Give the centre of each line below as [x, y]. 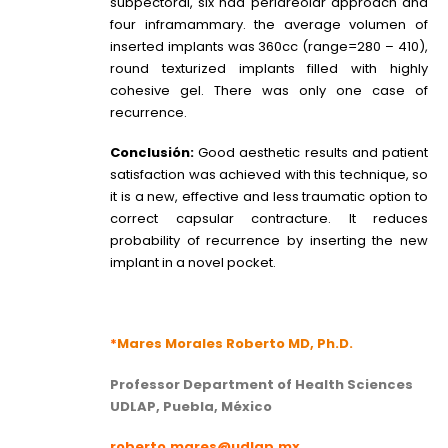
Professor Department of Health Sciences [261, 384]
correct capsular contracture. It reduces [269, 219]
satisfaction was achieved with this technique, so [269, 175]
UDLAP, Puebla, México [191, 406]
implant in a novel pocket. [193, 263]
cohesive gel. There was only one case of [269, 90]
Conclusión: [152, 153]
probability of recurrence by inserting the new [269, 241]
